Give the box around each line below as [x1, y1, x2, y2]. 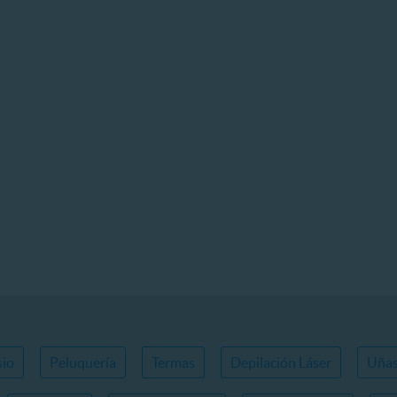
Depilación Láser [230, 354, 331, 370]
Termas [152, 354, 195, 370]
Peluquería [50, 354, 116, 370]
